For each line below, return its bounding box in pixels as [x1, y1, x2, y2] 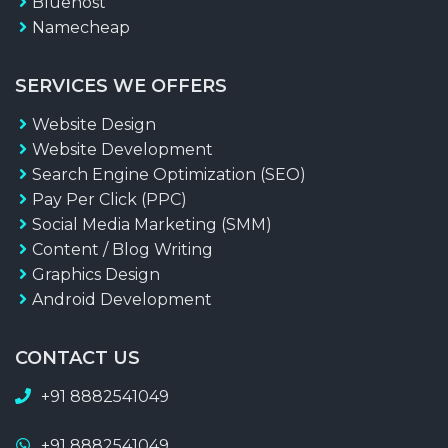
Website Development [31, 139, 213, 159]
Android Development [31, 289, 212, 309]
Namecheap [31, 17, 130, 37]
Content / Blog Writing [31, 239, 213, 259]
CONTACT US [15, 346, 140, 369]
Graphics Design [31, 264, 160, 284]
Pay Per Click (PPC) [31, 189, 187, 209]
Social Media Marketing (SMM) [31, 214, 272, 234]
